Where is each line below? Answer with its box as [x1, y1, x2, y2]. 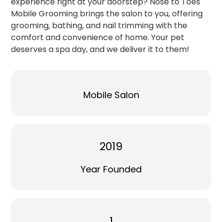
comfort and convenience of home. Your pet [11, 31, 185, 43]
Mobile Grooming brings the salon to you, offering [11, 7, 203, 19]
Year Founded [80, 163, 142, 176]
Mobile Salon [83, 88, 139, 101]
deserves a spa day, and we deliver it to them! [11, 43, 190, 55]
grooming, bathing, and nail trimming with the [11, 19, 188, 31]
